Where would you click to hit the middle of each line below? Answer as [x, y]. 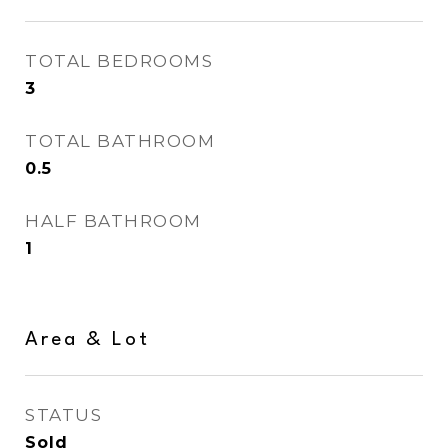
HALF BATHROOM [113, 221]
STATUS [63, 415]
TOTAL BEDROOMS [119, 61]
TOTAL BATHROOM [120, 141]
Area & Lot [87, 340]
